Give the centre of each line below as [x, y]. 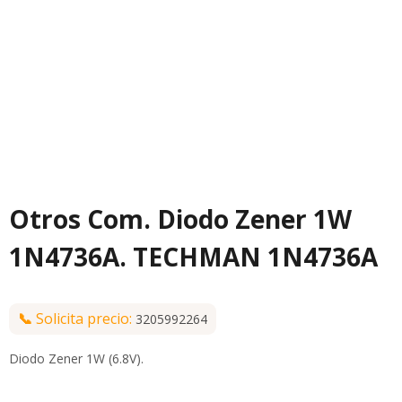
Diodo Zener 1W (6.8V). [76, 359]
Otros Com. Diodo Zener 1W [180, 219]
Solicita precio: [86, 319]
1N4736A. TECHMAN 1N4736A [193, 257]
